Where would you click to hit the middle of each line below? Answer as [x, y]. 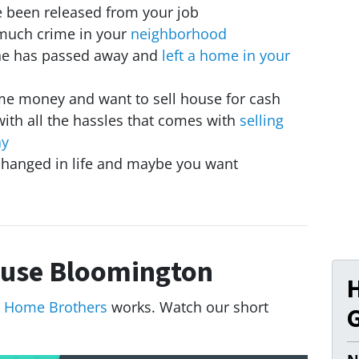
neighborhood [179, 34]
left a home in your [226, 56]
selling [262, 121]
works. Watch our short [188, 307]
